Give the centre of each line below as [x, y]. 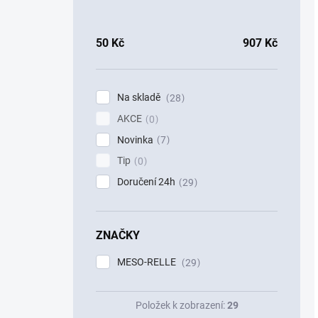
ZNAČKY [118, 236]
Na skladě [140, 97]
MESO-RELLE [148, 262]
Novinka [135, 139]
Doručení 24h [146, 182]
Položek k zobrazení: [181, 305]
